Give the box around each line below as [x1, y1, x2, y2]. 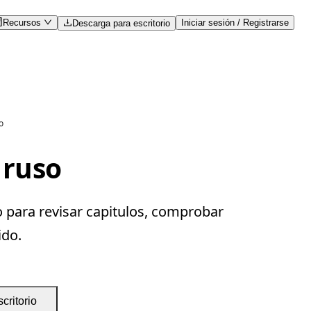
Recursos [2, 17, 44, 28]
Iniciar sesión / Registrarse [181, 17, 289, 28]
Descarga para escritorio [72, 17, 170, 28]
